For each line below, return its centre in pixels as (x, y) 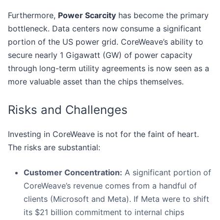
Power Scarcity (87, 15)
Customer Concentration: (73, 173)
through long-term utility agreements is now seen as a (109, 69)
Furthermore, (33, 15)
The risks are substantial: (54, 148)
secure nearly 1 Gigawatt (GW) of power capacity (100, 55)
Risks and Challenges (68, 110)
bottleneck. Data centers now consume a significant (105, 29)
